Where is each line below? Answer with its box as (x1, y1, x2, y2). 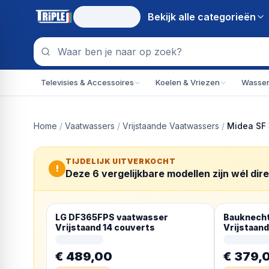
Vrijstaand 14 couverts (55, 222, 155, 232)
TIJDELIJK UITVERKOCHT (65, 157, 176, 166)
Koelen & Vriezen (156, 77, 220, 87)
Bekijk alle (148, 11, 198, 23)
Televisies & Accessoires (41, 77, 134, 87)
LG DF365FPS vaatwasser (55, 212, 168, 222)
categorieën (198, 11, 256, 23)
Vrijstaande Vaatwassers (122, 121, 219, 131)
